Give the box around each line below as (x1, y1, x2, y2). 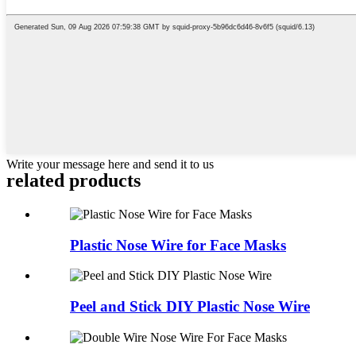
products (64, 169, 141, 191)
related (6, 169, 64, 191)
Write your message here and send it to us (6, 157, 214, 172)
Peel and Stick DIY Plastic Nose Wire (70, 298, 310, 315)
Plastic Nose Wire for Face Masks (70, 236, 286, 253)
